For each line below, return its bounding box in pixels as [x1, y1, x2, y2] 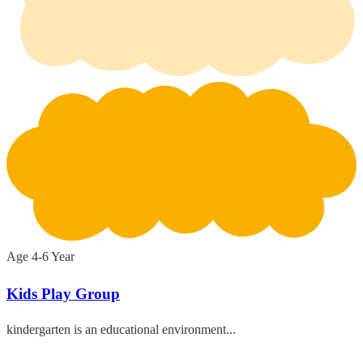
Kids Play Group [6, 284, 120, 302]
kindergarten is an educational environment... [6, 322, 236, 337]
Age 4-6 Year [6, 250, 75, 264]
